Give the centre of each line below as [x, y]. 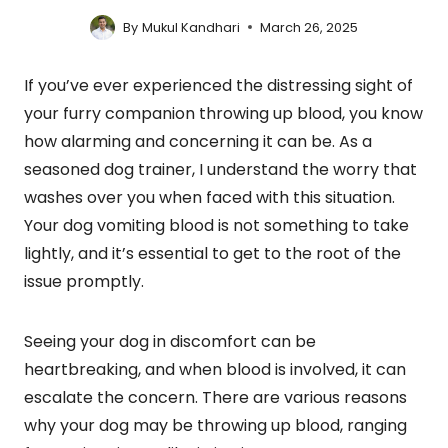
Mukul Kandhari [190, 27]
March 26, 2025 [308, 27]
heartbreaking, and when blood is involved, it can [215, 369]
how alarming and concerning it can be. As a [198, 141]
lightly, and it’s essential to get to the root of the [212, 253]
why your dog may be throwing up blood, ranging [215, 425]
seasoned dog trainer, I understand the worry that [220, 169]
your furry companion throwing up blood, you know [223, 113]
